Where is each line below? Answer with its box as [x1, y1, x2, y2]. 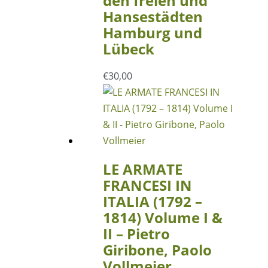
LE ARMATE [102, 159, 182, 179]
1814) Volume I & [102, 208, 223, 228]
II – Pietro [102, 224, 170, 244]
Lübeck [102, 38, 154, 59]
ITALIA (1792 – [102, 191, 202, 212]
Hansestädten [102, 6, 203, 26]
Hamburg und [102, 22, 202, 42]
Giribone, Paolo [102, 240, 212, 260]
